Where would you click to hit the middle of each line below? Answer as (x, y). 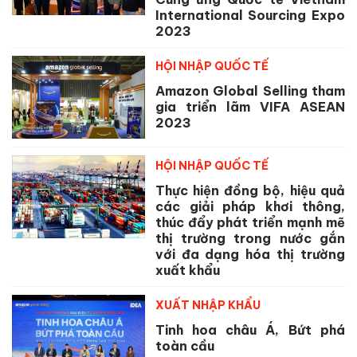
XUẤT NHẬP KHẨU (208, 305)
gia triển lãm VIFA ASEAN (250, 107)
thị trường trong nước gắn (250, 238)
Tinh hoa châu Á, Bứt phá (250, 330)
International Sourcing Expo (250, 16)
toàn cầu (184, 345)
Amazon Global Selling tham (250, 91)
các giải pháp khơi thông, (250, 206)
